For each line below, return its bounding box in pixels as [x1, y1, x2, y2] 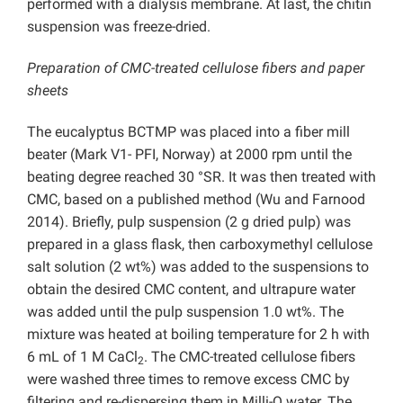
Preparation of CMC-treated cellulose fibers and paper [27, 59, 364, 77]
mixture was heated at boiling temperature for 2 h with [27, 326, 370, 344]
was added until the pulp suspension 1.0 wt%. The [27, 303, 344, 321]
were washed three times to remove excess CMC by [27, 371, 350, 389]
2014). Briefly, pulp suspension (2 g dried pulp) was [27, 213, 351, 231]
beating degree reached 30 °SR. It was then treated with [27, 168, 376, 186]
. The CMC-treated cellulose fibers [144, 348, 355, 366]
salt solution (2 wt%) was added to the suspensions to [27, 258, 369, 276]
